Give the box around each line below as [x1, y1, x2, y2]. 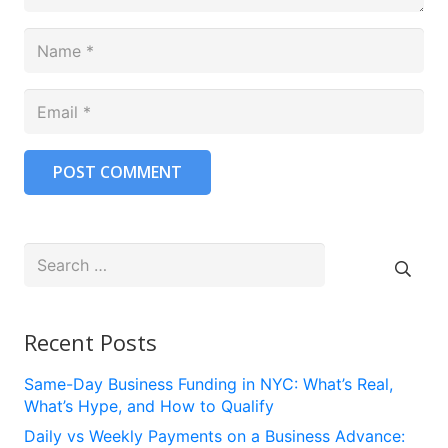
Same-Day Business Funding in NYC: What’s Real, [24, 374, 393, 395]
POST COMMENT [52, 160, 182, 183]
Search [23, 243, 75, 264]
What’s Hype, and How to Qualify [24, 396, 274, 417]
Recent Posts [24, 327, 157, 358]
